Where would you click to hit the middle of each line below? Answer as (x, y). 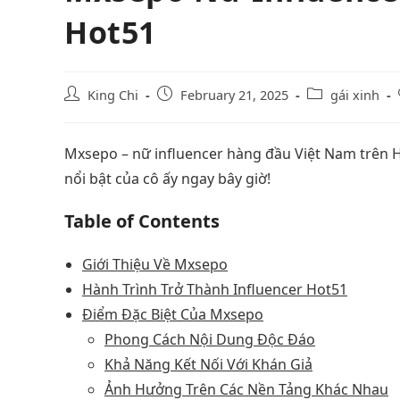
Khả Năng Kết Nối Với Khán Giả (208, 364)
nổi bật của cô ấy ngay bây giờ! (167, 178)
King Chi (113, 94)
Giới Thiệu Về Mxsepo (155, 264)
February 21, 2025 (234, 94)
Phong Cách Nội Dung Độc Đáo (210, 339)
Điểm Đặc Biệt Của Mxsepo (173, 314)
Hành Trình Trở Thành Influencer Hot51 (215, 289)
